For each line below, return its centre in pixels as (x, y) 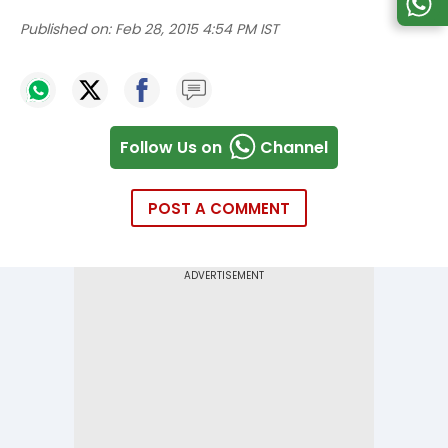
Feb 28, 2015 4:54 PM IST (197, 29)
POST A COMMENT (219, 209)
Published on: (65, 29)
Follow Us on (171, 147)
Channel (294, 147)
